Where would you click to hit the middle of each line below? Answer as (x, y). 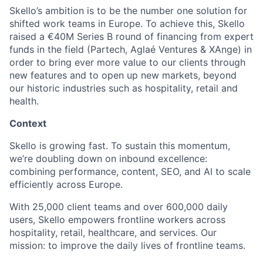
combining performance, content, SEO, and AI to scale (130, 171)
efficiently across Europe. (66, 184)
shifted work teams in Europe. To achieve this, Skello (127, 23)
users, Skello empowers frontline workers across (117, 220)
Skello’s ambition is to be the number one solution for (128, 11)
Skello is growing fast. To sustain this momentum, (120, 146)
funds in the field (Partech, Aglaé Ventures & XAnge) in (131, 49)
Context (28, 123)
